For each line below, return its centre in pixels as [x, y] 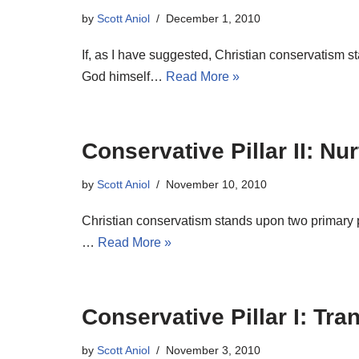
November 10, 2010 [216, 184]
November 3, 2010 [213, 350]
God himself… [124, 77]
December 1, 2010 [213, 18]
